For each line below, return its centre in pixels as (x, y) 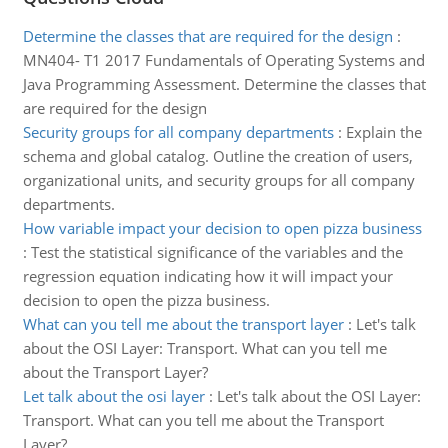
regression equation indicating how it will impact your (207, 276)
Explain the (383, 132)
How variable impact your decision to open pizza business (222, 228)
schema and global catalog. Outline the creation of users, (217, 156)
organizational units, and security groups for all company (218, 180)
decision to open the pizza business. (146, 300)
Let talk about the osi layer (113, 396)
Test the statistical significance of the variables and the (216, 252)
